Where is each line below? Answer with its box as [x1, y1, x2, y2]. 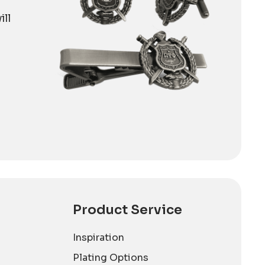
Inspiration [72, 231, 124, 244]
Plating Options [72, 251, 148, 264]
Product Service [72, 201, 182, 218]
